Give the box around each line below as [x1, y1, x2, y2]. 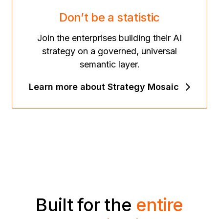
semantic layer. [79, 59, 140, 70]
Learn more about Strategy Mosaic [28, 82, 179, 92]
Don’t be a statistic [59, 10, 160, 25]
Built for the [36, 194, 136, 216]
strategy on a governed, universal [42, 46, 177, 57]
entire [135, 194, 183, 216]
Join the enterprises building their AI [37, 33, 182, 44]
